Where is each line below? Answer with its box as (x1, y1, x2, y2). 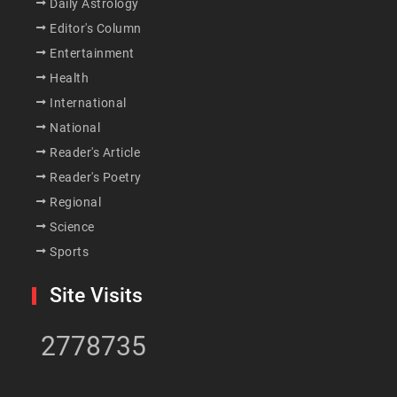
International (50, 96, 127, 111)
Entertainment (50, 46, 135, 61)
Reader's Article (50, 145, 141, 160)
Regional (50, 195, 102, 210)
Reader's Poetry (50, 170, 142, 185)
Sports (50, 245, 90, 260)
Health (50, 71, 90, 86)
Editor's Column (50, 21, 142, 36)
